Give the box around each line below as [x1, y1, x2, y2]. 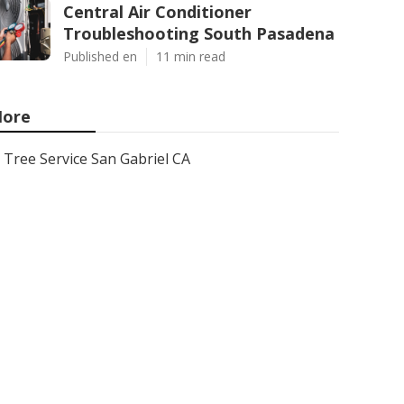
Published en [63, 48, 137, 65]
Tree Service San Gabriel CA [4, 149, 190, 169]
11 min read [156, 48, 225, 65]
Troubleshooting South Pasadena [63, 23, 335, 44]
